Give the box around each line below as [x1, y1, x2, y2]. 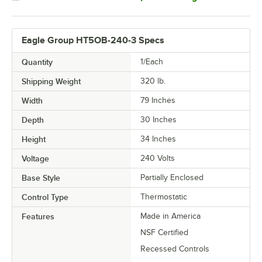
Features [22, 211, 54, 221]
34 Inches [140, 134, 176, 143]
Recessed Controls [140, 244, 209, 253]
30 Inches [140, 115, 177, 124]
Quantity [22, 57, 53, 67]
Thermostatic [140, 192, 187, 201]
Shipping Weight [22, 76, 81, 86]
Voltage [22, 153, 49, 163]
